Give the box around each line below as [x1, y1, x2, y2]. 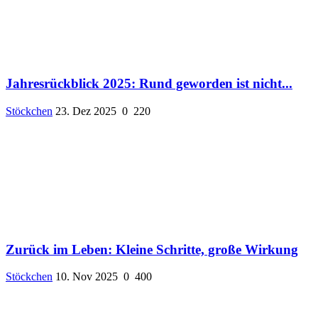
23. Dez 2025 [55, 104, 116, 117]
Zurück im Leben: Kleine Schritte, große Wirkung [6, 241, 298, 257]
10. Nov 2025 [55, 270, 118, 283]
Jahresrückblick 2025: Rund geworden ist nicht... [6, 76, 292, 92]
